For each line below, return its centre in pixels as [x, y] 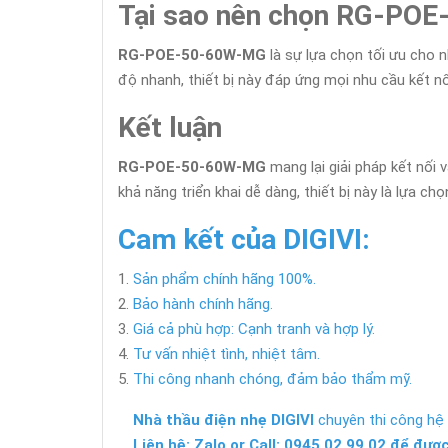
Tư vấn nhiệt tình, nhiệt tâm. [226, 354]
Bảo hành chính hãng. [203, 304]
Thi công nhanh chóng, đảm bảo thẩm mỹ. [272, 379]
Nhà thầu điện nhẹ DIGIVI [223, 420]
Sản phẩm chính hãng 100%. [224, 279]
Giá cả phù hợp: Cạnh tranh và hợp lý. [254, 329]
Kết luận [170, 127]
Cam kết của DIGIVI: [244, 239]
